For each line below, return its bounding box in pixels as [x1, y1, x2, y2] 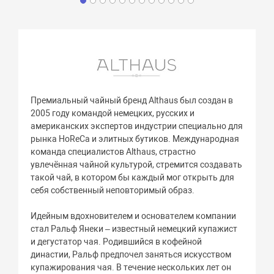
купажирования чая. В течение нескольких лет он [31, 262, 232, 272]
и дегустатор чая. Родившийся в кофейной [31, 236, 202, 246]
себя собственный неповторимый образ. [31, 185, 195, 195]
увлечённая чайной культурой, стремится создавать [31, 159, 243, 169]
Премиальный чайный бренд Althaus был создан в [31, 95, 234, 105]
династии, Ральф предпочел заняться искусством [31, 249, 232, 259]
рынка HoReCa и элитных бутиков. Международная [31, 133, 240, 144]
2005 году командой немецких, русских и [31, 108, 195, 118]
